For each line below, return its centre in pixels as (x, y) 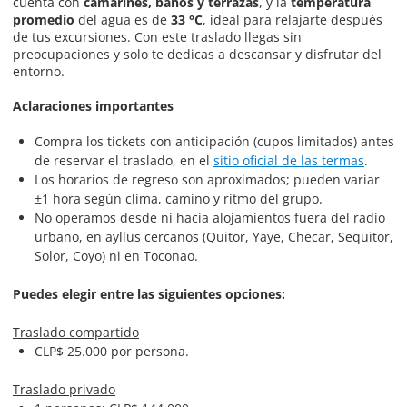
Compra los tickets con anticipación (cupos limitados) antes (214, 141)
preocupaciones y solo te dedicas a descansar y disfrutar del (197, 54)
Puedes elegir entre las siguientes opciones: (149, 294)
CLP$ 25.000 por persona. (112, 351)
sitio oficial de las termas (289, 160)
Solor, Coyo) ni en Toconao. (116, 256)
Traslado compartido (76, 332)
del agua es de (123, 20)
